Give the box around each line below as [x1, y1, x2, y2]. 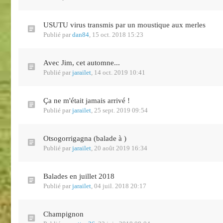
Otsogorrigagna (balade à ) [43, 134, 126, 142]
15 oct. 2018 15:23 [92, 31, 143, 38]
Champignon [43, 210, 84, 218]
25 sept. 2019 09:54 [94, 107, 148, 114]
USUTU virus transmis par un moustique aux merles [43, 21, 206, 29]
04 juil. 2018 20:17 [94, 182, 146, 190]
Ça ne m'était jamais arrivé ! [43, 97, 130, 105]
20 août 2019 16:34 [94, 144, 147, 152]
